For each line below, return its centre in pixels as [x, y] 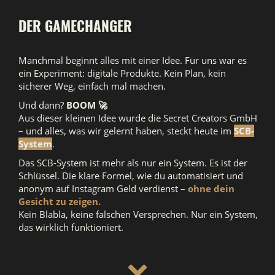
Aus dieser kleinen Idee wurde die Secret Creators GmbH [138, 118]
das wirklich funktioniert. [71, 227]
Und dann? [42, 105]
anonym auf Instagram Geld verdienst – [103, 188]
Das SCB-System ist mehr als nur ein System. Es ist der [133, 163]
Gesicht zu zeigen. [60, 201]
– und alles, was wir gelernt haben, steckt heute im [126, 131]
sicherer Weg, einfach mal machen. [92, 86]
